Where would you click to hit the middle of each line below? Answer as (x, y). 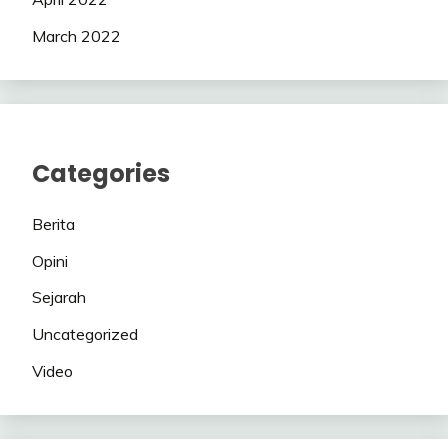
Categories (101, 173)
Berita (53, 223)
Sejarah (59, 297)
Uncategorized (85, 334)
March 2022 (76, 36)
